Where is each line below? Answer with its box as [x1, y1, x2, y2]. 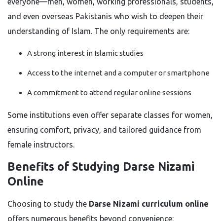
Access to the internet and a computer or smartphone [27, 69, 210, 77]
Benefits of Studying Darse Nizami [7, 160, 194, 173]
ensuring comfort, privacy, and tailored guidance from [7, 125, 201, 134]
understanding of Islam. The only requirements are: [7, 27, 189, 36]
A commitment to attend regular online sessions [27, 88, 191, 97]
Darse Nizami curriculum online [89, 199, 209, 208]
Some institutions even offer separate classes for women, [7, 110, 213, 119]
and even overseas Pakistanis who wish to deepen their [7, 12, 203, 21]
